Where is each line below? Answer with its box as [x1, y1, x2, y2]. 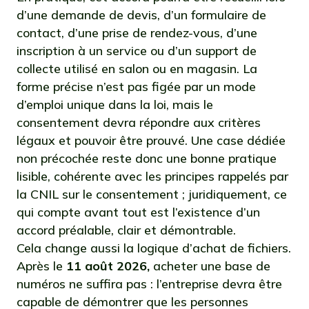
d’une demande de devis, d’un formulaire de [17, 7, 266, 23]
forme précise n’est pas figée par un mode [17, 79, 256, 94]
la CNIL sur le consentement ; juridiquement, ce [17, 186, 287, 202]
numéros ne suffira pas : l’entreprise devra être [17, 276, 282, 292]
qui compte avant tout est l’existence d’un [17, 204, 260, 220]
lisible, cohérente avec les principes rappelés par [17, 168, 288, 184]
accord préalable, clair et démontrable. [17, 222, 236, 238]
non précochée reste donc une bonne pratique [17, 150, 277, 166]
